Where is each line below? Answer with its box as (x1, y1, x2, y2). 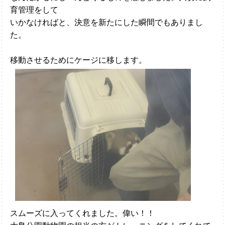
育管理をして (10, 5, 58, 15)
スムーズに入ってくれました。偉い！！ (10, 208, 155, 218)
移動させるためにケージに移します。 (10, 55, 147, 65)
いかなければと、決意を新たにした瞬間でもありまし (10, 17, 203, 28)
